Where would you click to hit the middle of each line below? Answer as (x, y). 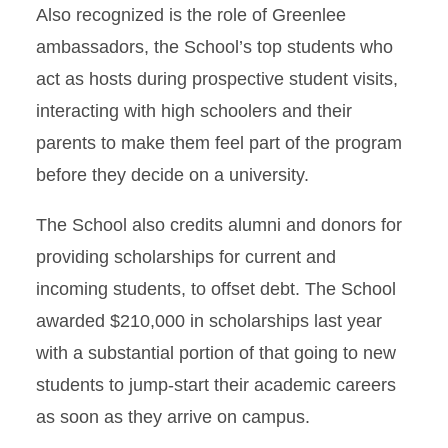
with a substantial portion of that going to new (216, 353)
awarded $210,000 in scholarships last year (209, 321)
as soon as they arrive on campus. (173, 417)
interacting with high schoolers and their (194, 111)
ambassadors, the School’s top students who (214, 47)
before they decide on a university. (172, 175)
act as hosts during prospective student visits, (217, 79)
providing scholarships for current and (186, 257)
